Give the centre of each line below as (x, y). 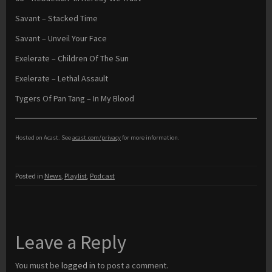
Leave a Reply (71, 243)
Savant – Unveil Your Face (61, 39)
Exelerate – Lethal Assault (62, 79)
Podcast (102, 176)
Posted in (30, 176)
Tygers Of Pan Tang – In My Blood (75, 99)
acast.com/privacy (97, 138)
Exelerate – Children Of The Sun (72, 59)
